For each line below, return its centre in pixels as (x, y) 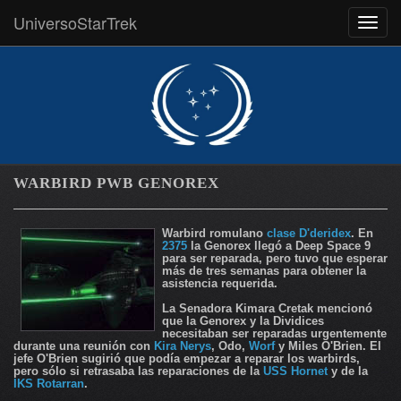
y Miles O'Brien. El (328, 346)
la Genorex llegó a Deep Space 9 (279, 246)
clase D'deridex (309, 234)
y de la (348, 371)
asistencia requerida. (220, 284)
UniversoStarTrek (75, 22)
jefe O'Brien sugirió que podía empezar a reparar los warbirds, (187, 359)
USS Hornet (295, 371)
